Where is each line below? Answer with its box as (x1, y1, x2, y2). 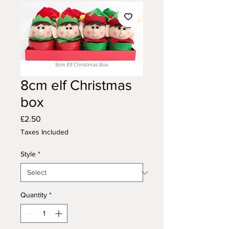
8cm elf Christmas (20, 77, 132, 94)
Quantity (20, 191, 47, 199)
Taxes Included (20, 128, 68, 136)
